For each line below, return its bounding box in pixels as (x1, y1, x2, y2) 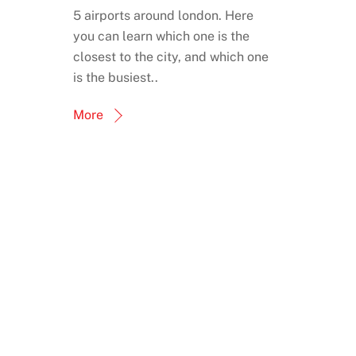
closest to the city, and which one (73, 48, 269, 64)
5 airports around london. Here (73, 7, 253, 23)
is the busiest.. (73, 69, 158, 85)
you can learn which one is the (73, 28, 250, 44)
